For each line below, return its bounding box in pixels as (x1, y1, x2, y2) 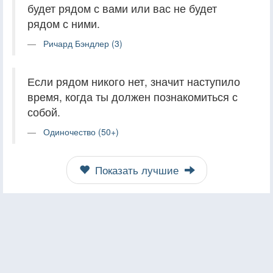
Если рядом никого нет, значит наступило (27, 73, 240, 89)
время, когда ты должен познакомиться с (27, 88, 238, 104)
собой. (27, 104, 60, 119)
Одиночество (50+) (43, 125, 119, 138)
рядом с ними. (27, 15, 100, 31)
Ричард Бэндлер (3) (43, 37, 122, 49)
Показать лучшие (91, 162, 182, 177)
